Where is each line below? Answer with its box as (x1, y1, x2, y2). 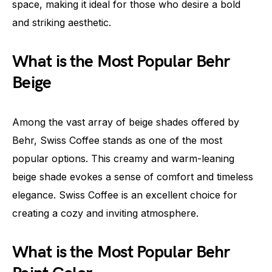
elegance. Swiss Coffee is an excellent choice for (12, 188, 237, 201)
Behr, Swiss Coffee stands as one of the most (12, 134, 222, 146)
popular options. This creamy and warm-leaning (12, 152, 234, 165)
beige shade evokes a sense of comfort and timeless (12, 170, 253, 183)
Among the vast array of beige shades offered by (12, 115, 239, 128)
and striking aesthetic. (12, 16, 111, 29)
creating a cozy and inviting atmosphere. (12, 206, 199, 219)
